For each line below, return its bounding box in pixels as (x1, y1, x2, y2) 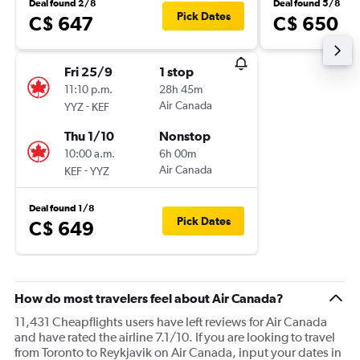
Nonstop (159, 129, 211, 143)
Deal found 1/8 (29, 202, 95, 214)
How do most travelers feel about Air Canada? (14, 291, 284, 305)
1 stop (159, 64, 194, 79)
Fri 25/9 (64, 64, 112, 79)
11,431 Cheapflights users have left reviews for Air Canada (14, 314, 327, 329)
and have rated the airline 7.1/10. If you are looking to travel (14, 329, 335, 345)
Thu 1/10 (64, 129, 114, 143)
